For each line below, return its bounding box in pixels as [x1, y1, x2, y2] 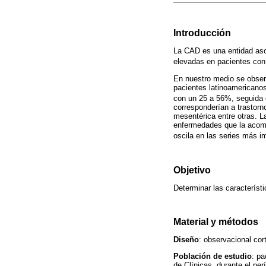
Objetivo [173, 164, 211, 175]
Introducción [173, 27, 231, 38]
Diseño [173, 235, 199, 245]
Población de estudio [173, 252, 252, 261]
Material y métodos [173, 217, 258, 227]
